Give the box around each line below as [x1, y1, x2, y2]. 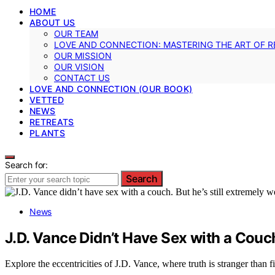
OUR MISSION [54, 50, 112, 61]
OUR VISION [54, 61, 104, 72]
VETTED [29, 94, 64, 105]
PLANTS [29, 127, 66, 138]
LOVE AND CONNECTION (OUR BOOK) [29, 83, 193, 94]
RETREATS [29, 116, 74, 127]
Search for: [5, 159, 48, 170]
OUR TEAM [54, 28, 98, 39]
